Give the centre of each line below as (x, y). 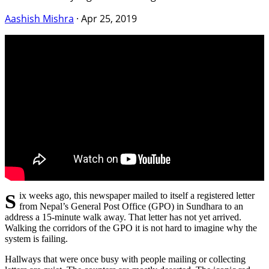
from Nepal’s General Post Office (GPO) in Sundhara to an (131, 207)
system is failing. (36, 239)
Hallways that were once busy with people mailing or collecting (125, 259)
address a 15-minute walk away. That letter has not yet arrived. (123, 217)
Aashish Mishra (39, 19)
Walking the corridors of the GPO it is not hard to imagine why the (131, 228)
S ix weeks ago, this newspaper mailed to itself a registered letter (11, 201)
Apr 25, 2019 (109, 19)
